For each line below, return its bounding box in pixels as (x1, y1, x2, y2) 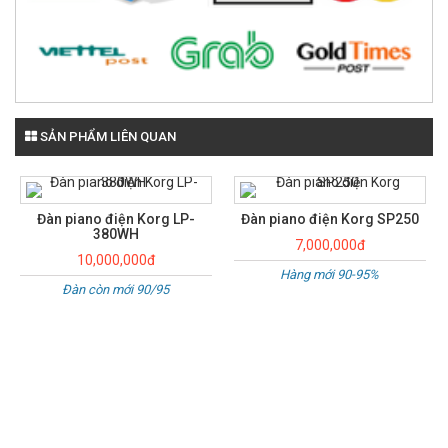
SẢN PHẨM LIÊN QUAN (37, 129, 176, 145)
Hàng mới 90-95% (280, 267, 380, 283)
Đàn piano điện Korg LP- (36, 211, 195, 228)
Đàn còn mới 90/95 (62, 282, 170, 298)
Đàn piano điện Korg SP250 (240, 211, 419, 228)
